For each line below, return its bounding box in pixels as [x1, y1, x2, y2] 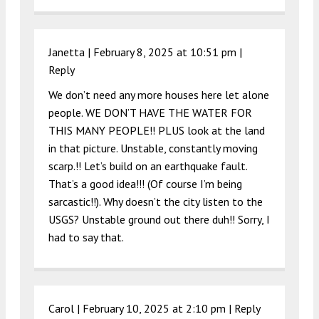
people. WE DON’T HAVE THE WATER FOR [48, 105, 252, 120]
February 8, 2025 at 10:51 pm [93, 44, 236, 59]
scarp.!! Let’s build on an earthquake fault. [48, 158, 247, 173]
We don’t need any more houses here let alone [48, 87, 269, 102]
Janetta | [48, 44, 93, 59]
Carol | [48, 300, 83, 315]
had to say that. [48, 229, 124, 244]
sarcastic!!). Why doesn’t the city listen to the [48, 194, 263, 209]
